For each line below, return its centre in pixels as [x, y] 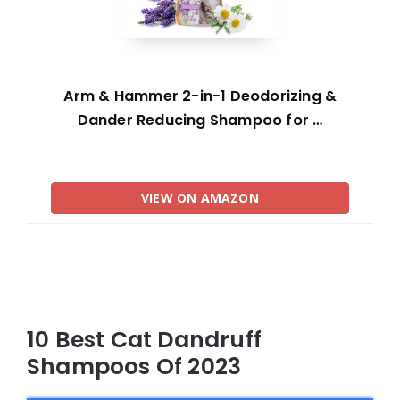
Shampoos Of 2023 [134, 367]
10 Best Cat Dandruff [144, 340]
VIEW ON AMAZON [200, 198]
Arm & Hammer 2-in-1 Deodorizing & [200, 96]
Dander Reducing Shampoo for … [200, 121]
